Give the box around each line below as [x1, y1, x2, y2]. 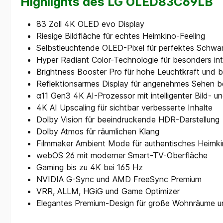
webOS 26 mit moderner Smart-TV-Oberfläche [36, 150, 208, 160]
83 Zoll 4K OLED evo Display [36, 18, 144, 29]
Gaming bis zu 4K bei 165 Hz [36, 162, 143, 172]
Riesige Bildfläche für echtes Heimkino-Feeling [36, 30, 205, 41]
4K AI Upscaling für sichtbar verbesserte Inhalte [36, 102, 213, 112]
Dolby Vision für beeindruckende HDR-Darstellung [36, 114, 220, 124]
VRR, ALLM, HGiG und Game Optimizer [36, 186, 180, 196]
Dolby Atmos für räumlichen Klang [36, 126, 159, 136]
